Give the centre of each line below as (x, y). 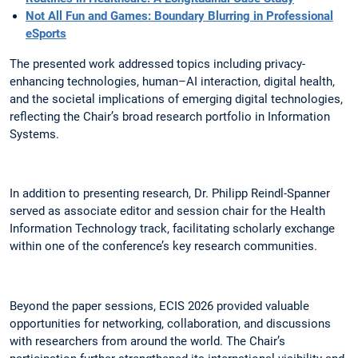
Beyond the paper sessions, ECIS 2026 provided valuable (159, 306)
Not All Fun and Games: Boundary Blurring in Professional (179, 16)
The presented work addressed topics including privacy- (157, 64)
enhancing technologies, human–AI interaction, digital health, (172, 82)
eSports (46, 34)
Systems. (34, 135)
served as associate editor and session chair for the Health (167, 211)
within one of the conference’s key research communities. (163, 247)
